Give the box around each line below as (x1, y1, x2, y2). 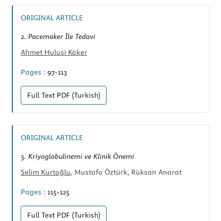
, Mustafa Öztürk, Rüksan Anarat (71, 168, 182, 177)
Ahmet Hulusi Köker (21, 48, 87, 57)
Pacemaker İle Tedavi (28, 32, 95, 41)
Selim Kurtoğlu (21, 168, 71, 177)
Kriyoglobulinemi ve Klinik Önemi (28, 152, 134, 161)
